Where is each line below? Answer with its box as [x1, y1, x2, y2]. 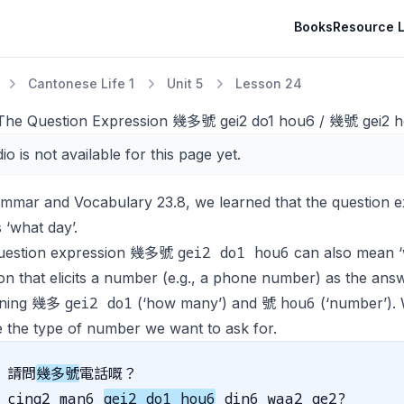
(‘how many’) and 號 [133, 294, 280, 312]
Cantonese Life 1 [28, 76, 134, 91]
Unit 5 [167, 76, 203, 91]
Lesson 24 [235, 76, 302, 91]
